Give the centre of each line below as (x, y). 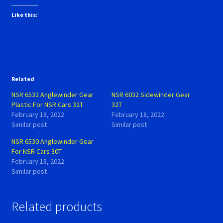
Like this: (24, 15)
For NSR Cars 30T (36, 152)
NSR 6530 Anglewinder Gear (52, 142)
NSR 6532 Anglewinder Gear (52, 95)
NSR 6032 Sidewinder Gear (151, 95)
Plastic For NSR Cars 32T (47, 105)
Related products (56, 207)
